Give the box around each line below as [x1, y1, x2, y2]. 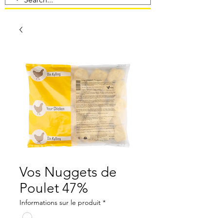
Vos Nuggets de [19, 164, 117, 180]
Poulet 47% [19, 180, 88, 196]
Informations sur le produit [19, 198, 101, 207]
